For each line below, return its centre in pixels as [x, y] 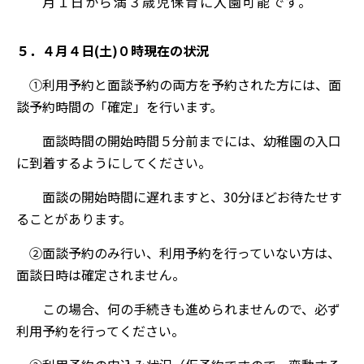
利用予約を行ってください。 [100, 331]
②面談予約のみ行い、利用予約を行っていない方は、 [178, 253]
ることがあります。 [74, 219]
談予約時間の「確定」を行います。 [119, 106]
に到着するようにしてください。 [114, 162]
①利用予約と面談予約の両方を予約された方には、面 [179, 84]
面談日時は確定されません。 [101, 275]
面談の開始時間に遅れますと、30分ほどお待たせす [179, 197]
